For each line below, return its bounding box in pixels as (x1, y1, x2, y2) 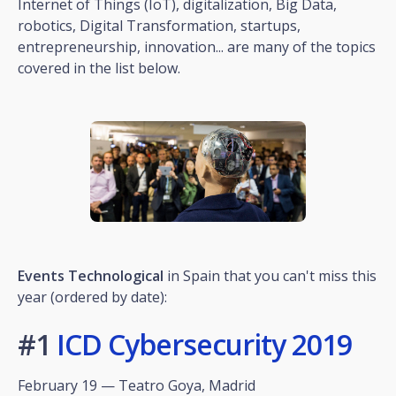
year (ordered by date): (18, 286, 167, 307)
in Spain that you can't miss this (164, 265, 377, 286)
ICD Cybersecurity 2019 (57, 324, 352, 363)
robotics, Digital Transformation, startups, (18, 15, 301, 35)
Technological (68, 265, 164, 286)
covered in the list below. (18, 57, 180, 78)
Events (18, 265, 65, 286)
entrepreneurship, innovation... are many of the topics (18, 36, 376, 57)
